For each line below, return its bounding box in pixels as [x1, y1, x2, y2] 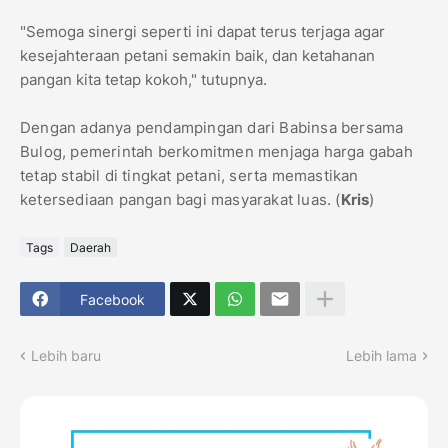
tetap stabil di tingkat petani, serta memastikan [20, 166, 359, 186]
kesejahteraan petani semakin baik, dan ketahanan [20, 46, 375, 66]
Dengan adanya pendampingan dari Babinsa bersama [20, 118, 404, 138]
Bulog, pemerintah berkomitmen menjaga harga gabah [20, 142, 413, 162]
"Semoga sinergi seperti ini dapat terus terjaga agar [20, 22, 385, 42]
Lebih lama [346, 347, 417, 365]
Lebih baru [31, 347, 101, 365]
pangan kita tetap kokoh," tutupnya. [20, 70, 267, 90]
